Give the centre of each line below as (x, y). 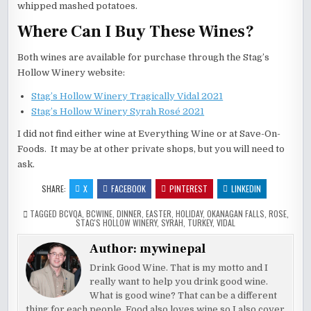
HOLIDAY (189, 214)
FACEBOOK (128, 189)
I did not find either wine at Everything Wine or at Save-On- (149, 134)
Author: (115, 249)
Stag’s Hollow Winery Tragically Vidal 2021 (127, 96)
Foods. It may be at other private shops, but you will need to (151, 149)
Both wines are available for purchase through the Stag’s (144, 58)
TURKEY (200, 223)
